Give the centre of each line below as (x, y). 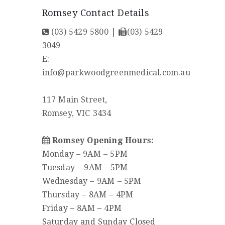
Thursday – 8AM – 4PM (88, 194)
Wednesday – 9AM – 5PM (92, 181)
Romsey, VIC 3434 (77, 113)
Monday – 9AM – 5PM (85, 154)
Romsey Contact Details (95, 13)
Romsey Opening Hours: (103, 140)
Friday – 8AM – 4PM (82, 208)
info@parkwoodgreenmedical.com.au (116, 72)
